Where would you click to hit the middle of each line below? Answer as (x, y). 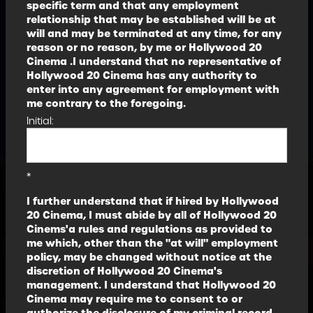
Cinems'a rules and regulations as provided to (149, 229)
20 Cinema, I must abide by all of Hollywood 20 (151, 215)
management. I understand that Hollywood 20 (151, 285)
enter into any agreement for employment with (153, 89)
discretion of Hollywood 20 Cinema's (124, 271)
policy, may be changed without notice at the (149, 257)
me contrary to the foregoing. (106, 103)
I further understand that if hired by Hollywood (152, 201)
